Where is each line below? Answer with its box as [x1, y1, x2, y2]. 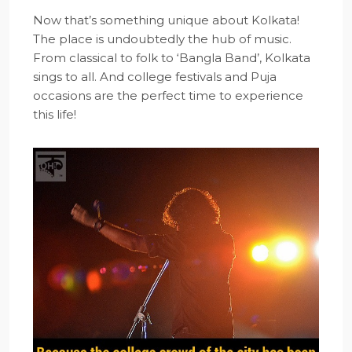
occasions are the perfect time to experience [33, 88, 303, 103]
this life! [33, 107, 76, 122]
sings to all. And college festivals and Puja [33, 69, 277, 84]
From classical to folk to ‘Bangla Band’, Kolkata [33, 50, 310, 65]
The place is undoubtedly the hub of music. [33, 31, 291, 46]
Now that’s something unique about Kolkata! [33, 13, 299, 27]
